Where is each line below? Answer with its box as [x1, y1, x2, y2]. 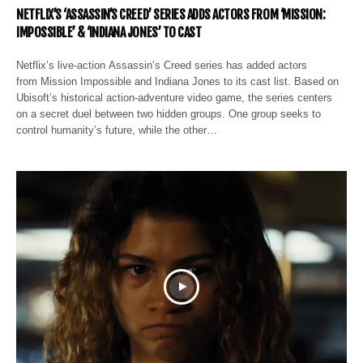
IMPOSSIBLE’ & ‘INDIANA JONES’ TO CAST [16, 23, 202, 41]
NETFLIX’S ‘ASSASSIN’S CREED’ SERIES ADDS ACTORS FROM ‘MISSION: [16, 6, 326, 23]
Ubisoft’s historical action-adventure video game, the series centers [16, 91, 333, 104]
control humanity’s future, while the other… [16, 123, 218, 136]
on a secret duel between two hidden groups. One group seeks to [16, 107, 322, 120]
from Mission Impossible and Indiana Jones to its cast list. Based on [16, 75, 340, 88]
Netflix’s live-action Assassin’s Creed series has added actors [16, 58, 308, 71]
